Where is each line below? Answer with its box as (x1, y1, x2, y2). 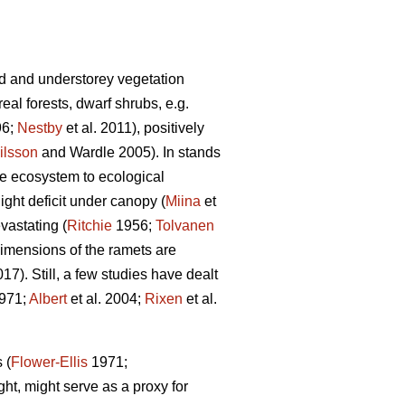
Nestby (17, 120, 62, 137)
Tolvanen (155, 218, 214, 234)
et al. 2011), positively (62, 120, 204, 137)
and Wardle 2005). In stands (38, 145, 221, 161)
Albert (29, 291, 67, 307)
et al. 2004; (67, 291, 145, 307)
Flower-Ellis (11, 354, 88, 371)
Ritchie (67, 218, 112, 234)
